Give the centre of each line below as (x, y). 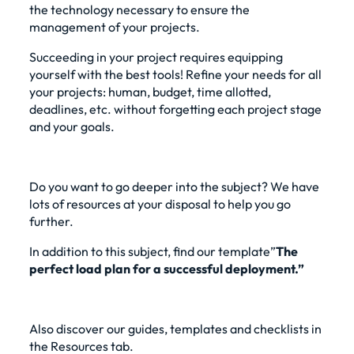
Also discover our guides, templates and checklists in (175, 328)
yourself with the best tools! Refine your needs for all (175, 74)
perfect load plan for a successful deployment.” (168, 268)
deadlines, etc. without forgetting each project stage (175, 109)
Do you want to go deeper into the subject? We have (174, 186)
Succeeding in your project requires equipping (156, 56)
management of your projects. (114, 26)
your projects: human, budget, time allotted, (150, 91)
